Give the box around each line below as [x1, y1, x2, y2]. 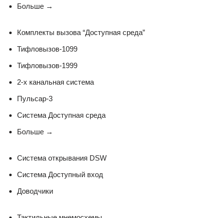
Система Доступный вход [17, 170, 103, 179]
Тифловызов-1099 [17, 44, 77, 53]
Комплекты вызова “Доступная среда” [17, 28, 145, 36]
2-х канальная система [17, 77, 94, 86]
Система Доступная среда [17, 110, 106, 119]
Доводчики [17, 186, 53, 195]
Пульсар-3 [17, 94, 53, 103]
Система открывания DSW [17, 153, 107, 162]
